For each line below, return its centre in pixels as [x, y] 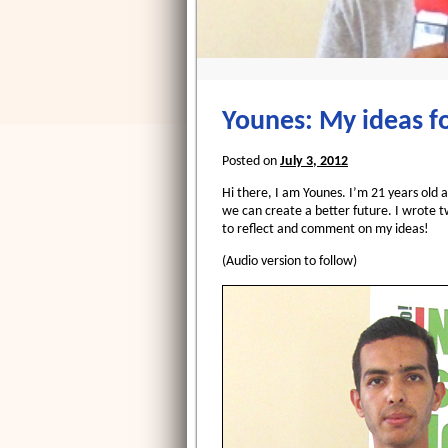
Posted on [251, 162]
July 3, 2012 [314, 162]
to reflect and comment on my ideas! [325, 230]
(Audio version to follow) [289, 262]
